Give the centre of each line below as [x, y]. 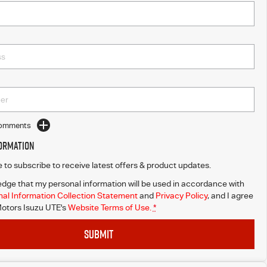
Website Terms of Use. [109, 207]
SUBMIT [99, 234]
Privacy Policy [181, 195]
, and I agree [230, 195]
